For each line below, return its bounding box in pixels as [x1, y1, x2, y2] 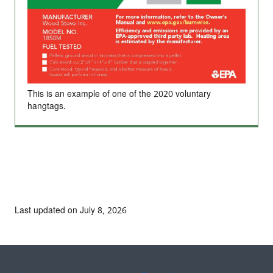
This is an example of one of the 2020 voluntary [27, 85, 211, 103]
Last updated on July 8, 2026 [15, 201, 127, 219]
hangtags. [27, 97, 66, 115]
